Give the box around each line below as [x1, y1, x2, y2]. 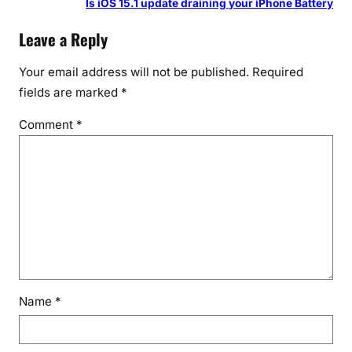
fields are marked [19, 84, 121, 100]
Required [252, 64, 303, 79]
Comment [19, 116, 76, 132]
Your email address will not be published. [19, 64, 249, 79]
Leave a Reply [19, 27, 108, 51]
